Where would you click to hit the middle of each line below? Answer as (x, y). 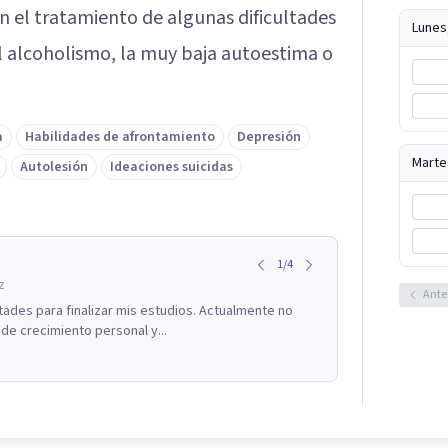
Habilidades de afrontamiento (120, 137)
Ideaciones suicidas (171, 167)
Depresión (269, 137)
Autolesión (54, 167)
